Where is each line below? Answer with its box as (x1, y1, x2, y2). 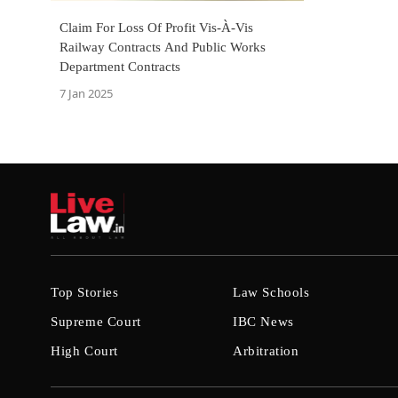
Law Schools (233, 285, 310, 300)
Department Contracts (60, 60, 180, 74)
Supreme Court (51, 314, 141, 330)
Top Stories (51, 285, 119, 300)
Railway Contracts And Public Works (60, 40, 266, 54)
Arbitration (233, 344, 299, 359)
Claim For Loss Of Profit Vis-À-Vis (60, 20, 253, 35)
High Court (51, 344, 118, 359)
